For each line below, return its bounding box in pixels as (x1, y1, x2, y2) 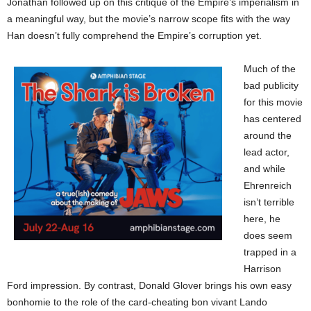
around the (244, 129, 292, 141)
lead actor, (244, 146, 289, 158)
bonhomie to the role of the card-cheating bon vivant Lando (7, 296, 267, 308)
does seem (244, 229, 292, 241)
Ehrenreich (244, 179, 292, 191)
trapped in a (244, 246, 296, 258)
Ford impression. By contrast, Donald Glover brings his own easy (7, 279, 292, 291)
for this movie (244, 96, 303, 108)
